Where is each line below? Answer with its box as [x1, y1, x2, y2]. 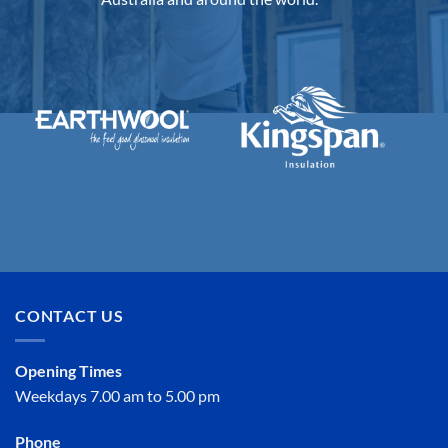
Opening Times [15, 360, 122, 380]
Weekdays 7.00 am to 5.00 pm [15, 385, 220, 405]
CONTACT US [15, 306, 124, 326]
